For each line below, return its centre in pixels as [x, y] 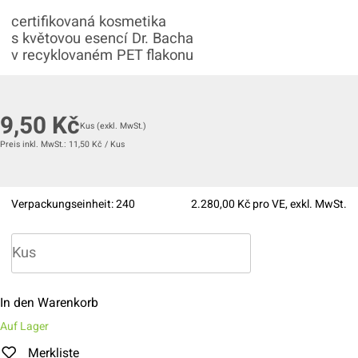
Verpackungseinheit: [64, 204]
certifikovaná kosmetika [89, 22]
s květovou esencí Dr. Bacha [102, 39]
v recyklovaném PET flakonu [102, 56]
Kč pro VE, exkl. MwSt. [291, 204]
